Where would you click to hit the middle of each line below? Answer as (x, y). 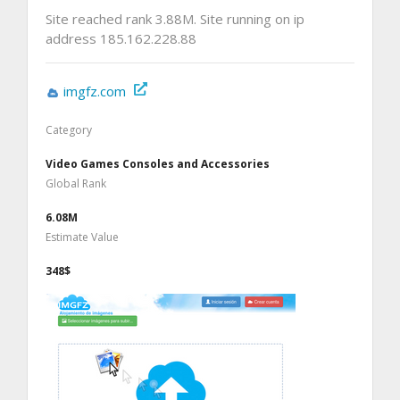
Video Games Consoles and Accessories (158, 163)
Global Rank (76, 183)
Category (69, 129)
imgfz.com (95, 91)
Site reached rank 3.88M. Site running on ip (175, 18)
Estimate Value (82, 237)
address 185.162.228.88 (121, 38)
